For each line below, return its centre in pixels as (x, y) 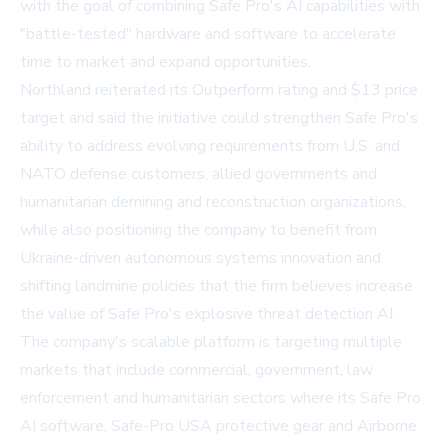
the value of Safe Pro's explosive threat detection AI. (208, 314)
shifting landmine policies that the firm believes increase (216, 286)
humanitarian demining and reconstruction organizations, (213, 202)
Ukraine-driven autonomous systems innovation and (200, 258)
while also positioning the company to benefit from (198, 230)
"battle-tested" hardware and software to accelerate (208, 34)
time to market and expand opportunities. (165, 62)
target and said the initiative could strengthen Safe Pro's (219, 118)
